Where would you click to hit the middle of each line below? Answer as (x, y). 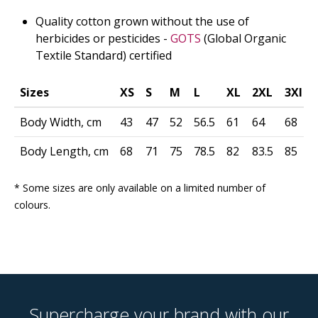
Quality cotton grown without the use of (142, 22)
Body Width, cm (61, 122)
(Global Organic (243, 39)
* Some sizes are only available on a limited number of (140, 187)
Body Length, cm (64, 151)
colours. (32, 204)
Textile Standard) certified (104, 56)
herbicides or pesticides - (103, 39)
